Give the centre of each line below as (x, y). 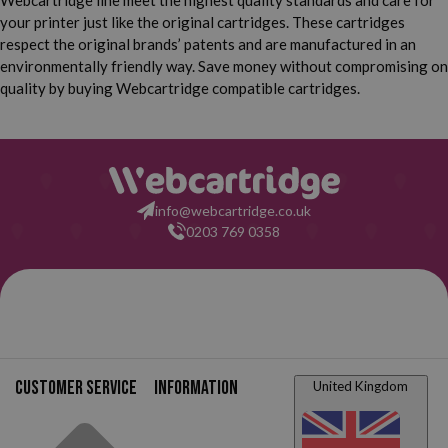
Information (196, 387)
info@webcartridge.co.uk (233, 210)
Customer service (76, 387)
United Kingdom (361, 385)
